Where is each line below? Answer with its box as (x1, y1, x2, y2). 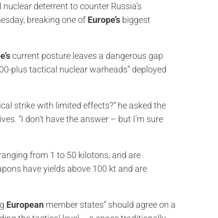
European (6, 200, 44, 210)
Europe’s (88, 15, 120, 25)
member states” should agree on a (44, 200, 176, 210)
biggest (120, 15, 150, 25)
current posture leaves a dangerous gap (10, 51, 163, 61)
